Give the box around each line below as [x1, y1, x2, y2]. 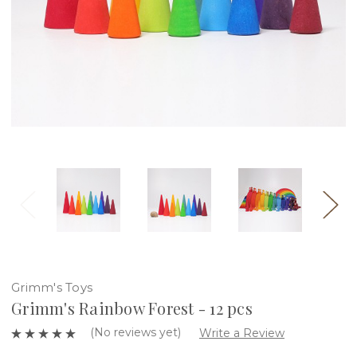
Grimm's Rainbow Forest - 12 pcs [11, 296, 253, 319]
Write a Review [198, 325, 284, 340]
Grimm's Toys [11, 279, 92, 295]
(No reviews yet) [90, 324, 181, 339]
